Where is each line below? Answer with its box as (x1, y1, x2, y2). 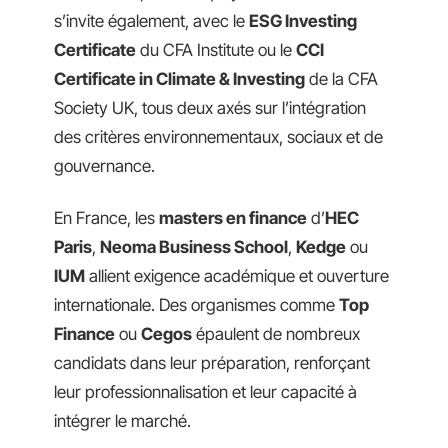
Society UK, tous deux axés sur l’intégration (54, 98, 366, 119)
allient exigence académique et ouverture (85, 265, 389, 286)
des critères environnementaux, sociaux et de (54, 127, 383, 148)
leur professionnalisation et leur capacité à (54, 381, 357, 402)
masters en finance (159, 207, 307, 228)
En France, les (54, 207, 159, 228)
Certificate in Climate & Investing (54, 69, 305, 90)
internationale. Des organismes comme (54, 294, 339, 315)
